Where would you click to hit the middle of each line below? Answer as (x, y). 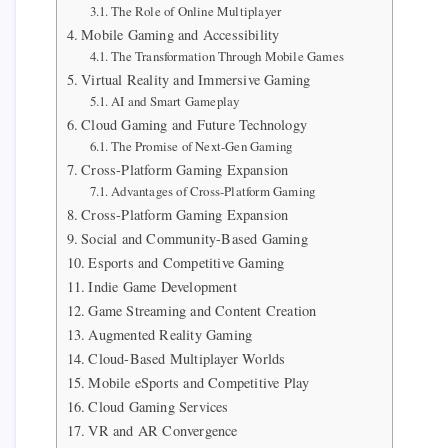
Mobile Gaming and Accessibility (180, 35)
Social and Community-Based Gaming (194, 239)
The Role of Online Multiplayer (196, 11)
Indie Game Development (162, 287)
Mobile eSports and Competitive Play (199, 383)
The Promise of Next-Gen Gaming (202, 146)
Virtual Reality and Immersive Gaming (196, 80)
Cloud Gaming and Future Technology (194, 125)
